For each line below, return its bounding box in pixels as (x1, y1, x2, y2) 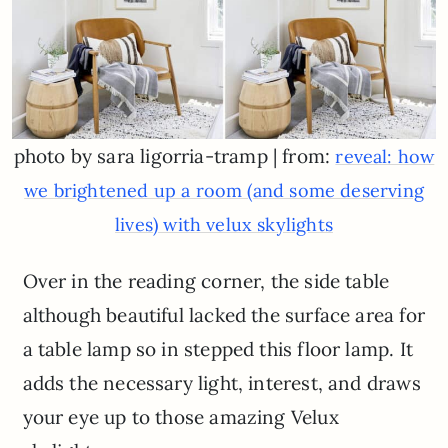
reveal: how (335, 145, 435, 169)
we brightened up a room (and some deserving (24, 179, 424, 203)
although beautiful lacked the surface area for (22, 303, 425, 328)
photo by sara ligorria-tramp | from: (13, 144, 336, 169)
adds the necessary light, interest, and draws (22, 371, 421, 396)
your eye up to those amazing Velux (22, 405, 339, 430)
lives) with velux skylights (115, 213, 333, 237)
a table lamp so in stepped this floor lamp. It (22, 337, 413, 362)
